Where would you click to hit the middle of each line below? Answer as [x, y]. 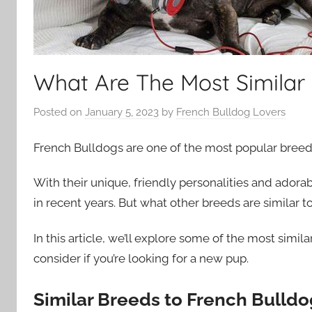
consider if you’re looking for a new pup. [141, 258]
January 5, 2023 [122, 112]
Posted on [59, 112]
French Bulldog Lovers [231, 112]
